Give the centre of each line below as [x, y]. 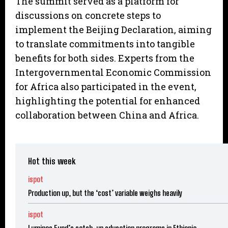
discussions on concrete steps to [88, 15]
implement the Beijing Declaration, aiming [113, 29]
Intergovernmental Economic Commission [113, 72]
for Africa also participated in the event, [106, 86]
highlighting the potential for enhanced [108, 101]
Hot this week [52, 161]
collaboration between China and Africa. [107, 115]
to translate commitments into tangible [105, 44]
